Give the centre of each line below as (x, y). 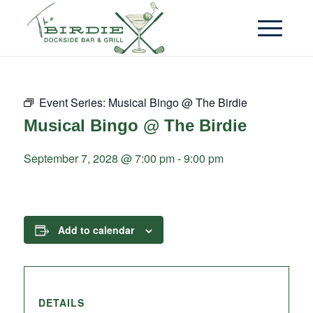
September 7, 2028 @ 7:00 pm (99, 158)
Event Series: (73, 102)
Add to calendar (96, 230)
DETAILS (61, 303)
